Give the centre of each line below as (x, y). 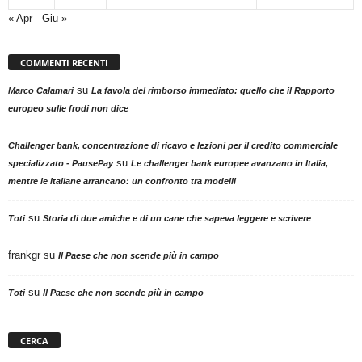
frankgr (24, 255)
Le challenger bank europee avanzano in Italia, (229, 164)
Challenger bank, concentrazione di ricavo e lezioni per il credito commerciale (173, 146)
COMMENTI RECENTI (64, 63)
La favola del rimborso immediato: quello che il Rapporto (213, 91)
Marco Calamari (41, 91)
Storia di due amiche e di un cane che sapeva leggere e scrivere (177, 219)
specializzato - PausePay (61, 164)
